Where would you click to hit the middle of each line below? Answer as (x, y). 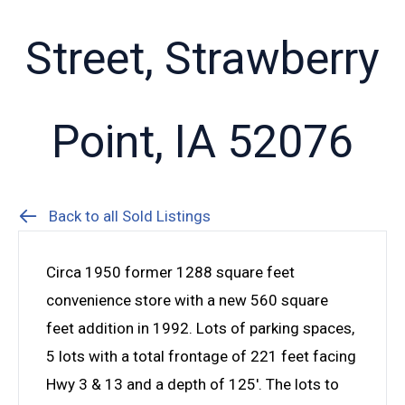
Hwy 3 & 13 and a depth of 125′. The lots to (193, 384)
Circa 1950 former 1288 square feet (170, 272)
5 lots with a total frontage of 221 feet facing (201, 356)
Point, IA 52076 (202, 141)
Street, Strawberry (202, 58)
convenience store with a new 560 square (187, 300)
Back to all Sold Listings (130, 216)
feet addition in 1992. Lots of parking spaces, (200, 328)
